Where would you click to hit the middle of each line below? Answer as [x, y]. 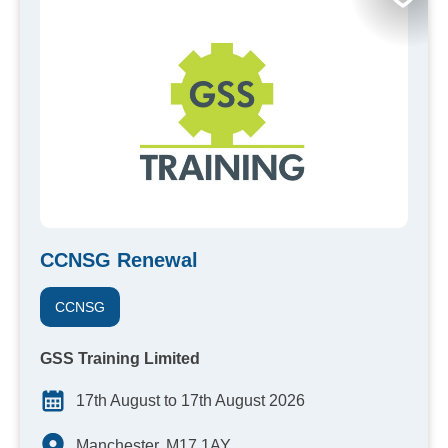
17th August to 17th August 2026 [190, 401]
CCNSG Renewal [119, 260]
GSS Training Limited [120, 359]
